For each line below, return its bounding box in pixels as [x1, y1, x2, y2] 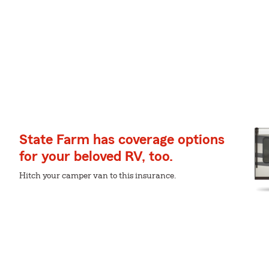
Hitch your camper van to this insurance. [19, 172, 176, 180]
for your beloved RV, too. [19, 150, 173, 164]
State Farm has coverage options [19, 133, 225, 147]
